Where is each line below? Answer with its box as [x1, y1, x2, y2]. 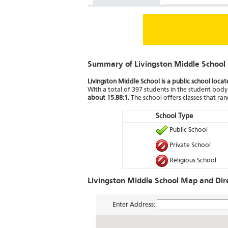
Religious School [168, 157, 216, 164]
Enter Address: [112, 202, 157, 209]
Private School [168, 142, 211, 149]
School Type [156, 112, 193, 120]
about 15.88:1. [88, 95, 129, 102]
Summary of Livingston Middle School [88, 61, 225, 69]
